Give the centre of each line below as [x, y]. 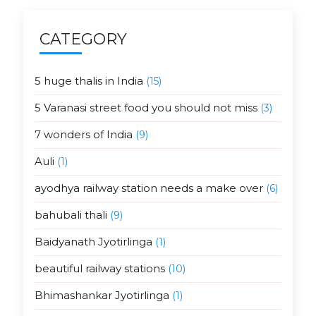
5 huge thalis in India [89, 81]
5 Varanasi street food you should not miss [146, 108]
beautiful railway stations [99, 269]
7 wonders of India [83, 135]
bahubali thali [71, 215]
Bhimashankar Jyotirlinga [102, 296]
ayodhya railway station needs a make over [148, 188]
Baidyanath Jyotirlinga [93, 242]
